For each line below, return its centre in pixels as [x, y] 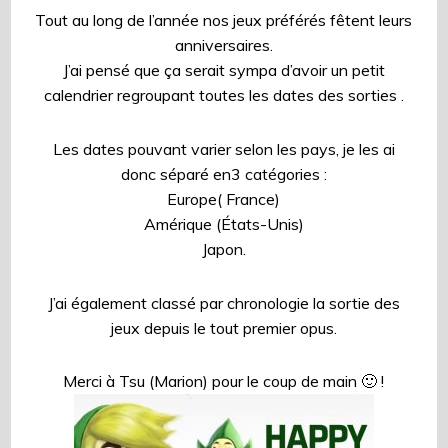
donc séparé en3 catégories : [223, 173]
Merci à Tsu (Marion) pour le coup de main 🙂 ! [224, 381]
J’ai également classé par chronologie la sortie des [223, 302]
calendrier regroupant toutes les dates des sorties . [223, 95]
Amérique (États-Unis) [223, 223]
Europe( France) [224, 198]
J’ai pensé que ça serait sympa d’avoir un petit [223, 70]
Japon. [223, 248]
